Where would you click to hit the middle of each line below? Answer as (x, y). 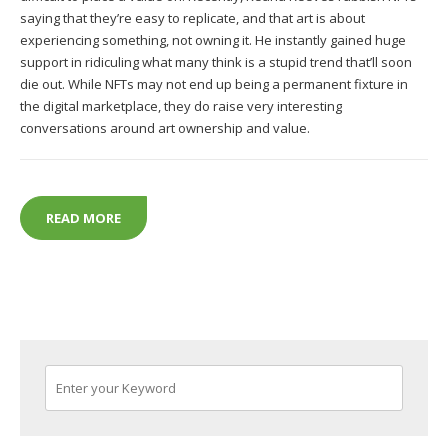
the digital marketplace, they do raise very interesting (181, 106)
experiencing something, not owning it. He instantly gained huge (213, 40)
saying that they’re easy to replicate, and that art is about (192, 18)
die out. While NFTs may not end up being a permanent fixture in (214, 84)
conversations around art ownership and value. (165, 128)
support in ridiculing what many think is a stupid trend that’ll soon (216, 62)
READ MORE (83, 217)
